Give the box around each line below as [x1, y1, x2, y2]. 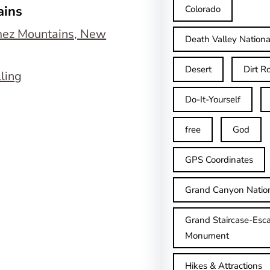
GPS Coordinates [185, 154, 254, 166]
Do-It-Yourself [185, 93, 241, 105]
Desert [185, 63, 212, 75]
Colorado [185, 3, 221, 15]
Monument [185, 230, 230, 242]
